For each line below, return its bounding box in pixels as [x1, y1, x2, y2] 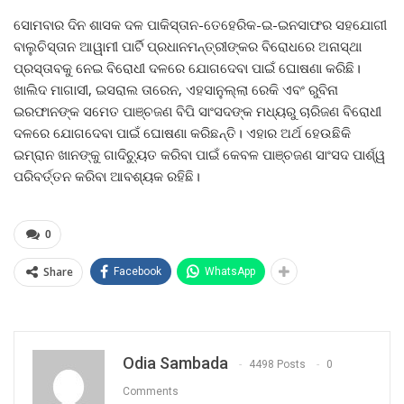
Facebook [114, 264, 161, 278]
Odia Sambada [123, 353, 228, 372]
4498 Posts [249, 358, 306, 371]
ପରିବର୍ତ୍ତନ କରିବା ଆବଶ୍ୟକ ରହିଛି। [14, 166, 200, 185]
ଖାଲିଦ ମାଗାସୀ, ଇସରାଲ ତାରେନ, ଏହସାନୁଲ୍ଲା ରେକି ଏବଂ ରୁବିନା [14, 79, 338, 98]
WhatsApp [205, 264, 255, 278]
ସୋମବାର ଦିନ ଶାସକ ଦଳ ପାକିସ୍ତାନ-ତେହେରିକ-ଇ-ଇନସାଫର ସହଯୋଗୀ [14, 14, 387, 33]
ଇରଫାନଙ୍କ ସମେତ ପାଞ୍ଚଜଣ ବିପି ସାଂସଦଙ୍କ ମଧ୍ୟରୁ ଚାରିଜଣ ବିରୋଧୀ [14, 101, 381, 120]
